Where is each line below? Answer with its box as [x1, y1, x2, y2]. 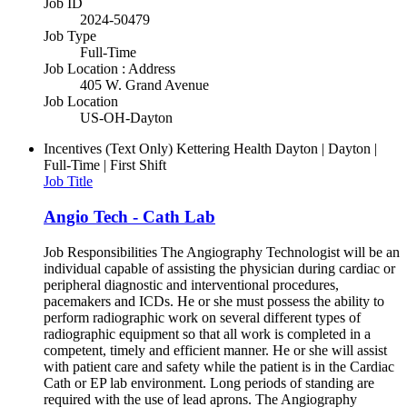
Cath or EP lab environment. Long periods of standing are [44, 374, 374, 391]
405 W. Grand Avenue [80, 77, 209, 94]
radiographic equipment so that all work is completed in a [44, 325, 371, 342]
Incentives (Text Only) [44, 141, 173, 157]
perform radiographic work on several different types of [44, 309, 361, 325]
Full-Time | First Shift [44, 157, 166, 174]
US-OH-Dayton [80, 110, 173, 126]
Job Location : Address [44, 61, 175, 77]
